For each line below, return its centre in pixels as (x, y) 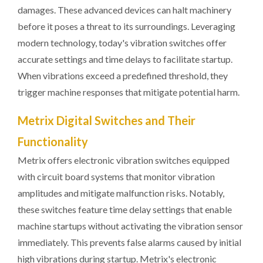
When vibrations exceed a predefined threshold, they (123, 75)
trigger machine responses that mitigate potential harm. (129, 92)
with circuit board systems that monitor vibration (116, 176)
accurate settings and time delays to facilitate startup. (125, 59)
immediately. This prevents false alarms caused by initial (129, 242)
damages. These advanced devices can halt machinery (124, 10)
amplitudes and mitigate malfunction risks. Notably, (121, 193)
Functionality (53, 141)
